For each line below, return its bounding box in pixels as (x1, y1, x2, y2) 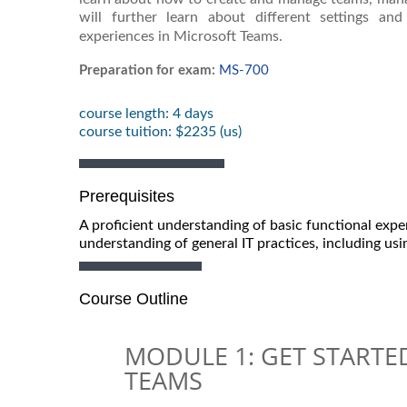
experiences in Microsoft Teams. (79, 29, 283, 45)
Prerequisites (79, 186, 174, 205)
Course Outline (79, 289, 188, 308)
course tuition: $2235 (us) (79, 124, 242, 140)
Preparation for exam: (79, 64, 215, 78)
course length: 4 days (79, 106, 213, 122)
